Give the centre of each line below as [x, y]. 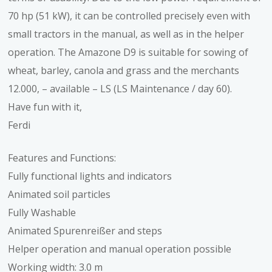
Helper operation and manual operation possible [120, 249]
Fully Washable [42, 212]
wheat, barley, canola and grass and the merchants [124, 70]
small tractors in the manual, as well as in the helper [126, 34]
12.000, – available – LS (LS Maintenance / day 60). [120, 88]
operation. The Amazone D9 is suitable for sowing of [128, 52]
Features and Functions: [62, 158]
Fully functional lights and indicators [90, 176]
